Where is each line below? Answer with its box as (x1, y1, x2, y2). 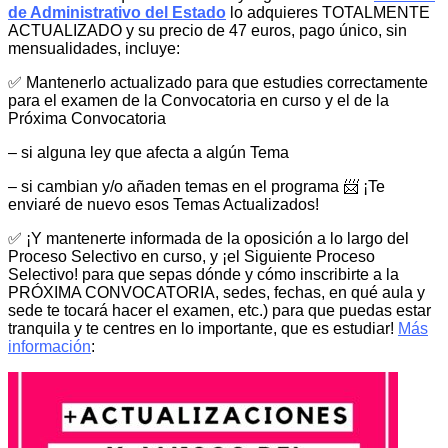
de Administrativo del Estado (8, 4, 226, 22)
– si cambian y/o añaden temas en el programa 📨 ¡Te (8, 178, 385, 196)
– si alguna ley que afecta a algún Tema (8, 144, 289, 162)
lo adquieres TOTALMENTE (226, 4, 430, 22)
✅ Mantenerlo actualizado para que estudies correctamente (8, 74, 428, 92)
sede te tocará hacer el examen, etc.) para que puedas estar (8, 302, 431, 320)
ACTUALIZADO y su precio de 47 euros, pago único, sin (8, 22, 407, 40)
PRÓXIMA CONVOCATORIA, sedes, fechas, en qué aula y (8, 284, 425, 302)
